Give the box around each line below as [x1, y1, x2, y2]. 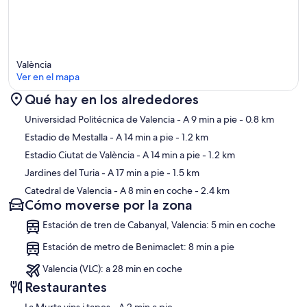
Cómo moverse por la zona [25, 197, 193, 214]
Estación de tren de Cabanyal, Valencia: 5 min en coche [42, 219, 275, 232]
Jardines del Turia [25, 167, 99, 180]
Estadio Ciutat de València [25, 149, 134, 162]
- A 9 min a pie [175, 113, 237, 126]
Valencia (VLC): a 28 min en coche [79, 262, 182, 275]
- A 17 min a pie [99, 167, 164, 180]
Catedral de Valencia [25, 184, 112, 197]
